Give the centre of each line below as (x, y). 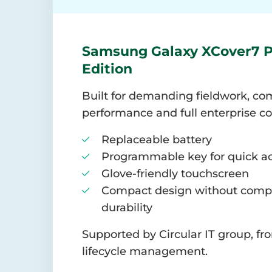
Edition (107, 69)
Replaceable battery (157, 140)
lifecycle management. (145, 252)
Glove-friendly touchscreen (175, 174)
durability (127, 208)
